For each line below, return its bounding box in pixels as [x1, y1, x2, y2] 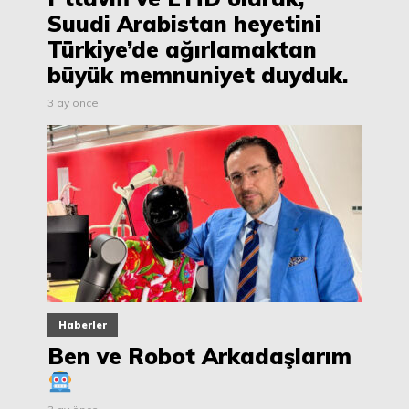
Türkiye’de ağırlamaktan [47, 36, 317, 64]
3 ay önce [47, 96, 99, 110]
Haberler [58, 319, 107, 332]
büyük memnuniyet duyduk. [47, 61, 348, 89]
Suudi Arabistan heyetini [47, 10, 321, 38]
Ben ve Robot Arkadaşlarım [47, 342, 351, 371]
